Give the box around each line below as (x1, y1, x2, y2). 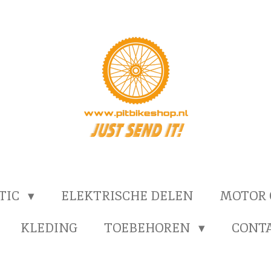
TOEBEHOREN (104, 219, 194, 236)
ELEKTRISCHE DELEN (60, 187, 193, 204)
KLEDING (21, 219, 78, 236)
